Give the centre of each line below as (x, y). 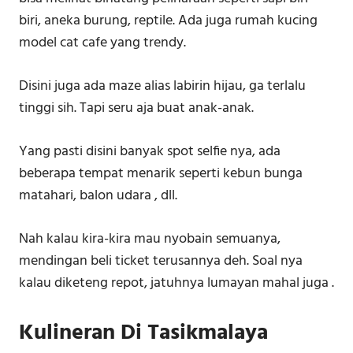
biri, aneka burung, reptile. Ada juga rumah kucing (168, 21)
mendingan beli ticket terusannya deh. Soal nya (161, 262)
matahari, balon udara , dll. (98, 196)
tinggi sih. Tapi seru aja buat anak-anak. (136, 109)
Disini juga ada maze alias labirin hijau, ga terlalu (162, 87)
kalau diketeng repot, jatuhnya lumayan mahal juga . (176, 284)
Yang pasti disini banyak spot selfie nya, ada (150, 152)
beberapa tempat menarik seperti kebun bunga (161, 174)
